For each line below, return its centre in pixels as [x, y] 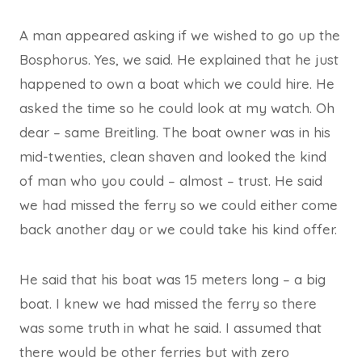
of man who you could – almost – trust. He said [171, 180]
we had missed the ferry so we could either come [179, 204]
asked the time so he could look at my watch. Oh [177, 107]
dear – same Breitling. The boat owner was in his [175, 132]
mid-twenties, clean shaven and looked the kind [173, 156]
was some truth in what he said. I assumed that [170, 327]
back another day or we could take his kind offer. [178, 229]
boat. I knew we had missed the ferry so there [168, 303]
